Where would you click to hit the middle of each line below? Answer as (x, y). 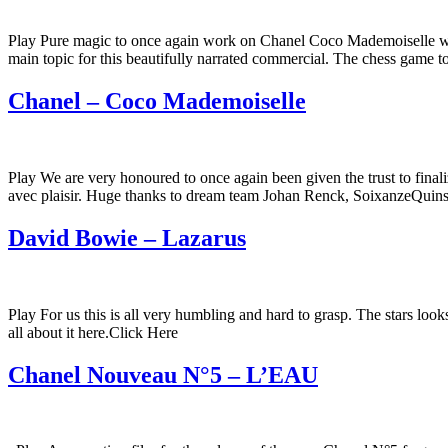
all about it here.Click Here (93, 332)
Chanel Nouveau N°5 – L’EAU (163, 374)
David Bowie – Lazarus (127, 237)
